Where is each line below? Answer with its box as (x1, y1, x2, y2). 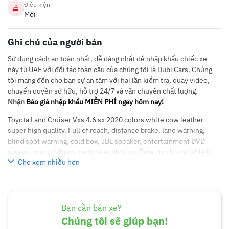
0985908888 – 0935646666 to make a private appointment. (8, 169, 198, 178)
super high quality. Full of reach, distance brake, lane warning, (8, 126, 205, 135)
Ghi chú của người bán (8, 36, 102, 48)
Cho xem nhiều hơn (18, 157, 80, 167)
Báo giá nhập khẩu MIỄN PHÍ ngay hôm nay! (26, 97, 164, 106)
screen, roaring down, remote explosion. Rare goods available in (8, 147, 213, 156)
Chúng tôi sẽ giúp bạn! (61, 214, 168, 228)
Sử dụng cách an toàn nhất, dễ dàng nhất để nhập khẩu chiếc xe (8, 54, 207, 63)
